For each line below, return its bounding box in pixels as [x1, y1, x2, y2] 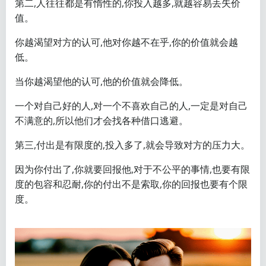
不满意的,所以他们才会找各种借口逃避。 [15, 114, 188, 128]
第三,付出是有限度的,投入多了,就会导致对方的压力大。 [15, 138, 250, 152]
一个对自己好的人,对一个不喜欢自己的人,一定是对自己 [15, 99, 248, 113]
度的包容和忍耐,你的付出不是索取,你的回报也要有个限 [15, 178, 248, 191]
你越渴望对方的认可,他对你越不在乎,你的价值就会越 [15, 36, 238, 49]
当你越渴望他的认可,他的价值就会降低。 [15, 75, 188, 88]
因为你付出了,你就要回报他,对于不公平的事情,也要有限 [15, 163, 250, 176]
